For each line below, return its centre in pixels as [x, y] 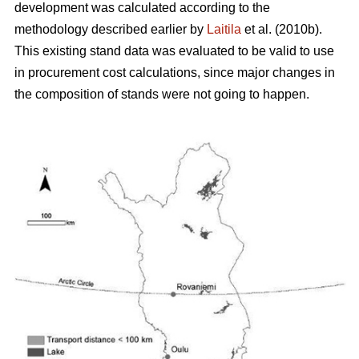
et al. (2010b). [282, 30]
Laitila [224, 30]
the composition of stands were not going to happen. [162, 95]
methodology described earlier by [111, 30]
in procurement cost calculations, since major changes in [175, 73]
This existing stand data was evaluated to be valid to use [174, 51]
